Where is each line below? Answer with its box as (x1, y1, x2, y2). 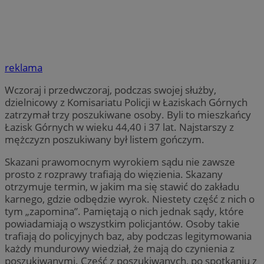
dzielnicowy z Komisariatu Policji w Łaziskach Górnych (5, 95, 247, 110)
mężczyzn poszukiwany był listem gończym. (5, 133, 204, 147)
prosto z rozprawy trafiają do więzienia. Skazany (5, 167, 223, 181)
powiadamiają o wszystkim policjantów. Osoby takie (5, 217, 240, 231)
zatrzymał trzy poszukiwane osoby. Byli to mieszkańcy (5, 108, 251, 122)
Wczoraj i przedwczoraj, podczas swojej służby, (5, 83, 216, 97)
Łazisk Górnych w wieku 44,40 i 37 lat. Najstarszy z (5, 120, 234, 134)
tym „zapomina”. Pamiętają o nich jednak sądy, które (5, 204, 244, 219)
